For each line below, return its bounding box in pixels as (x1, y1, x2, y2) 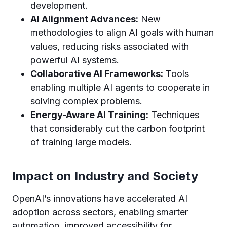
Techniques (148, 109, 199, 120)
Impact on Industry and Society (12, 169, 198, 183)
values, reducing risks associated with (30, 41, 189, 52)
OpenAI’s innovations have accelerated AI (12, 193, 187, 204)
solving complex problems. (30, 96, 142, 106)
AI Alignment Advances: (30, 14, 138, 24)
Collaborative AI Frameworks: (30, 68, 163, 79)
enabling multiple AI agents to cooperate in (30, 82, 210, 93)
